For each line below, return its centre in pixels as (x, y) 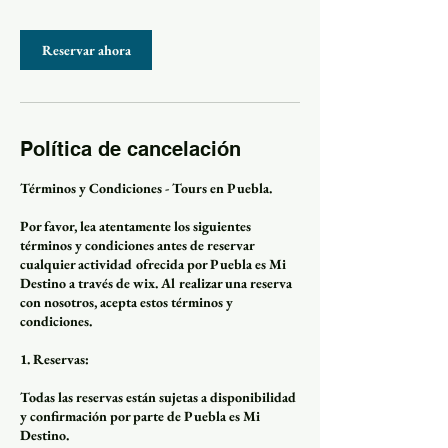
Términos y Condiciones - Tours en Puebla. (146, 187)
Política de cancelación (130, 148)
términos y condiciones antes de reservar (137, 244)
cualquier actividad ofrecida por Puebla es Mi (153, 263)
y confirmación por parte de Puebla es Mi (140, 415)
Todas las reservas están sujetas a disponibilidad (158, 396)
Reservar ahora (86, 49)
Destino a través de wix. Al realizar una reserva (156, 282)
